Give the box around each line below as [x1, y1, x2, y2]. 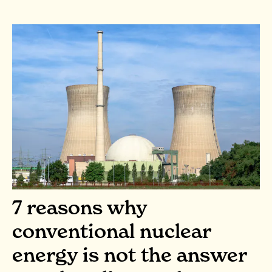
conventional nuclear [12, 219, 211, 243]
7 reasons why [12, 195, 147, 220]
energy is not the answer [12, 243, 246, 267]
